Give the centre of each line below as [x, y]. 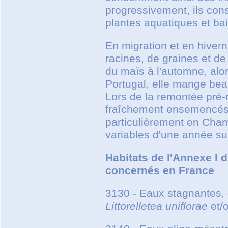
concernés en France [160, 170]
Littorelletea [134, 206]
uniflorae [187, 206]
